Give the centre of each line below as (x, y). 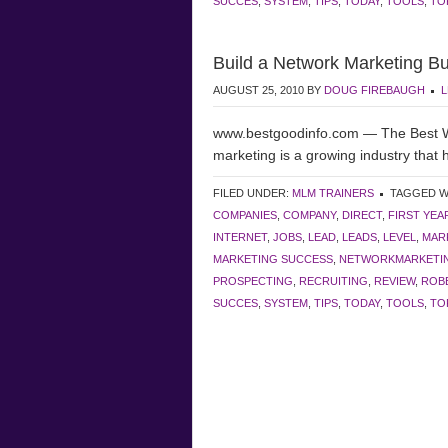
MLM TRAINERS (333, 193)
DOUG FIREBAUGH (374, 90)
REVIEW (394, 281)
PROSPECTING (253, 281)
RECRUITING (333, 281)
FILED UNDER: (252, 193)
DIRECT (362, 215)
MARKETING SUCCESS (273, 259)
